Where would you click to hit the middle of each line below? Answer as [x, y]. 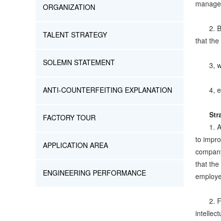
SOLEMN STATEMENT [79, 62]
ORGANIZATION [69, 7]
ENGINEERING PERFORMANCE [94, 173]
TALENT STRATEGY [75, 35]
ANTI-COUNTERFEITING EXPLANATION [108, 90]
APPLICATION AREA [75, 145]
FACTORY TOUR [69, 117]
